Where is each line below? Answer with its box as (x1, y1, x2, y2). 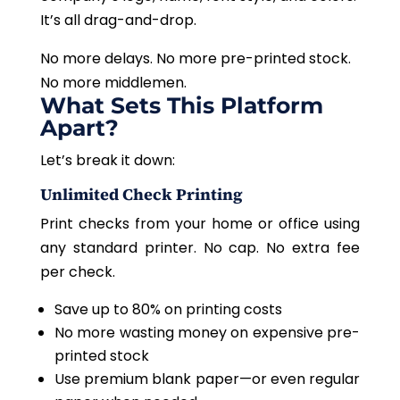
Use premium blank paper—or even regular (54, 369, 361, 390)
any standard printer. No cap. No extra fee (39, 237, 361, 259)
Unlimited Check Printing (39, 183, 243, 206)
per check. (39, 262, 119, 283)
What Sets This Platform (39, 92, 323, 120)
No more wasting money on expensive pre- (54, 322, 361, 344)
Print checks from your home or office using (39, 213, 361, 235)
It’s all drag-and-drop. (39, 10, 200, 31)
